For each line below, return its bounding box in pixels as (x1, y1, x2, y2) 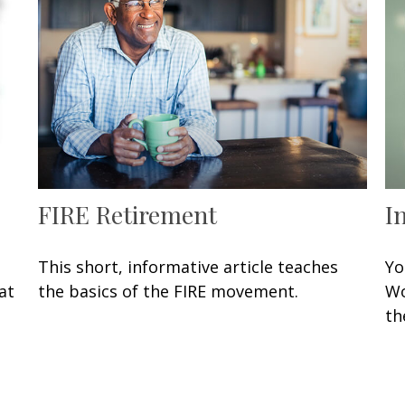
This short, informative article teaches (38, 256, 339, 278)
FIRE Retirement (38, 198, 218, 231)
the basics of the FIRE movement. (38, 280, 299, 303)
